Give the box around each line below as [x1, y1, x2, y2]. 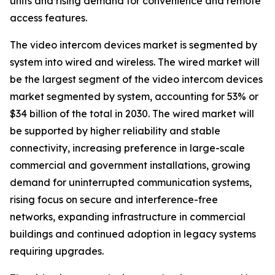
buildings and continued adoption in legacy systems [10, 228, 256, 241]
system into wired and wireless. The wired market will [10, 56, 260, 69]
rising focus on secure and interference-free [10, 193, 218, 206]
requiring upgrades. [10, 245, 104, 258]
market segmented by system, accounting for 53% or [10, 90, 258, 103]
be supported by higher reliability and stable [10, 125, 220, 137]
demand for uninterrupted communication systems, [10, 176, 252, 189]
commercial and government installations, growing [10, 159, 250, 172]
